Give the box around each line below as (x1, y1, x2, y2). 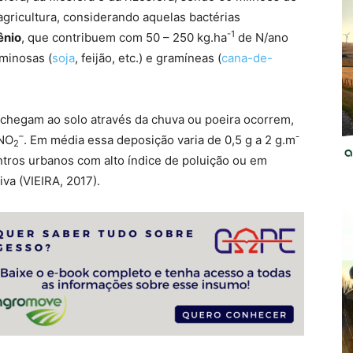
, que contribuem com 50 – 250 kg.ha (21, 30, 227, 46)
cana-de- (221, 50, 273, 66)
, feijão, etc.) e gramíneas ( (75, 50, 221, 66)
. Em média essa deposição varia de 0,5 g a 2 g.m (24, 132, 295, 148)
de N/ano (235, 30, 288, 46)
